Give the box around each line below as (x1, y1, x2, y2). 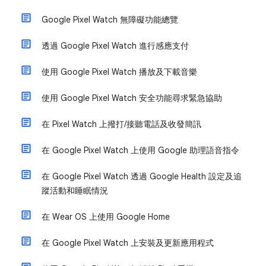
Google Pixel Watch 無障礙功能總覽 (42, 14, 178, 25)
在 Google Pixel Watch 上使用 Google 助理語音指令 (42, 145, 239, 156)
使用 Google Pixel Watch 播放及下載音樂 (42, 66, 197, 77)
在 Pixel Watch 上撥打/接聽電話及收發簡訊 (42, 119, 201, 129)
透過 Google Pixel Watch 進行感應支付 (42, 40, 189, 51)
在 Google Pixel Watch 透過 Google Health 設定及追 (42, 171, 242, 182)
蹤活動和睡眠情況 (42, 185, 108, 196)
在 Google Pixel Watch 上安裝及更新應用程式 (42, 237, 214, 248)
